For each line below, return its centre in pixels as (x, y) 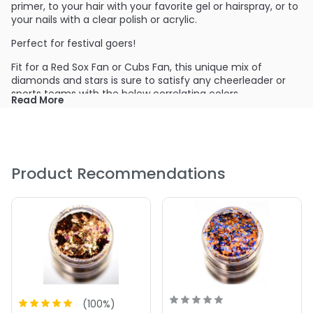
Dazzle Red (51, 150)
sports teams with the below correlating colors (125, 94)
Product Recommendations (118, 174)
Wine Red (48, 134)
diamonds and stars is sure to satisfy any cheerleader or (148, 81)
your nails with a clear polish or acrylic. (104, 20)
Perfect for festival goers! (73, 44)
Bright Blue (51, 118)
